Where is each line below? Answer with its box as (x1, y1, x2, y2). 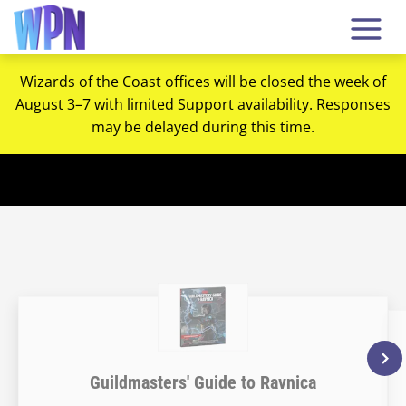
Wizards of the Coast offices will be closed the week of (20, 71, 386, 92)
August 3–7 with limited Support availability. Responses (15, 93, 391, 114)
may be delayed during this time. (92, 116, 314, 137)
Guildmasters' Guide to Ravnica (90, 372, 316, 393)
